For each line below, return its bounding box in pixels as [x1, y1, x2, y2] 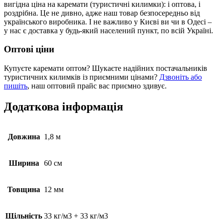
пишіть [4, 82, 27, 90]
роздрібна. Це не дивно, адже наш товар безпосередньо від [4, 8, 200, 17]
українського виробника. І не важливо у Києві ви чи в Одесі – [4, 17, 212, 26]
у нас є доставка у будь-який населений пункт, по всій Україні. [4, 26, 213, 35]
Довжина [7, 132, 40, 141]
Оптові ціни [4, 44, 54, 55]
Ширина [8, 158, 39, 167]
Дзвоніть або [159, 73, 202, 82]
